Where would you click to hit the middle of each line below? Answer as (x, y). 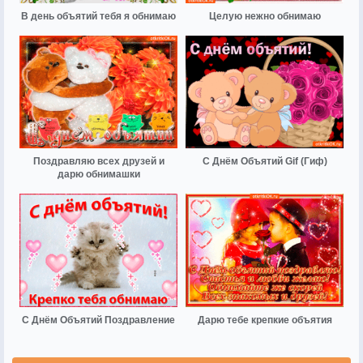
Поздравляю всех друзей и (98, 162)
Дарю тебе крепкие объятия (265, 320)
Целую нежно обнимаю (265, 17)
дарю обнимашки (98, 175)
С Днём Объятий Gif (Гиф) (265, 162)
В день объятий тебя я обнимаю (98, 17)
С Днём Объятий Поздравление (98, 320)
